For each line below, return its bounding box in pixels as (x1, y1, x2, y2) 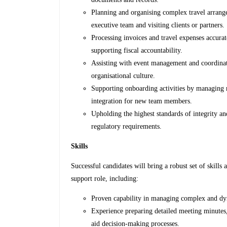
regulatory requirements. (91, 123, 162, 131)
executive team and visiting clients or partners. (91, 21, 225, 29)
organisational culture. (91, 72, 156, 80)
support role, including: (71, 175, 139, 183)
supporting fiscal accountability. (91, 47, 183, 55)
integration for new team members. (91, 97, 193, 105)
